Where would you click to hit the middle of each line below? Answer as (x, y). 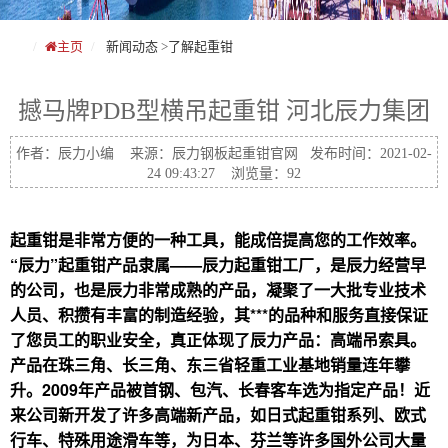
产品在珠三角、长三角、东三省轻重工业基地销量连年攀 (210, 364)
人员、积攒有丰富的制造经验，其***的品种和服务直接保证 (219, 314)
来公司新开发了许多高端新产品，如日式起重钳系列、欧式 (218, 414)
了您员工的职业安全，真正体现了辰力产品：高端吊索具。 (218, 339)
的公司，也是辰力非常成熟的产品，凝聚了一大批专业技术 (218, 289)
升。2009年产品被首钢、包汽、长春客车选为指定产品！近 (220, 389)
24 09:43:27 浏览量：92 (224, 173)
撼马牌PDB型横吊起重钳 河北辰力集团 (224, 111)
